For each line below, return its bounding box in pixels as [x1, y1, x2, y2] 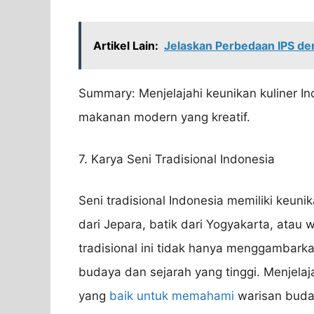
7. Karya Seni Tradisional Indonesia [78, 151, 275, 166]
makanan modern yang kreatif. [78, 110, 250, 125]
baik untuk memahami [109, 289, 234, 303]
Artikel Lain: [93, 39, 158, 53]
